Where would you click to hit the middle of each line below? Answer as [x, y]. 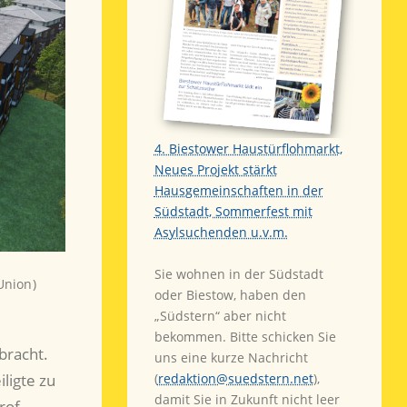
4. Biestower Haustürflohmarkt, [248, 149]
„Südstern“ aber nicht [220, 316]
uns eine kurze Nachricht [231, 358]
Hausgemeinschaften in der [238, 191]
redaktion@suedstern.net [235, 379]
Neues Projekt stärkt [215, 170]
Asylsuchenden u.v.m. [221, 233]
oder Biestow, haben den [230, 295]
